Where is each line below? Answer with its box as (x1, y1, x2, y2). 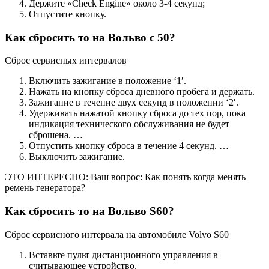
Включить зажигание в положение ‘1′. (29, 76, 186, 86)
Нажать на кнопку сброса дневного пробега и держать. (29, 86, 255, 97)
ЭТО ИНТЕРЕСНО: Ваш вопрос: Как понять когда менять (5, 172, 246, 183)
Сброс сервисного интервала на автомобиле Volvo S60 (5, 229, 229, 240)
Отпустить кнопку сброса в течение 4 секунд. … (29, 141, 229, 151)
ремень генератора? (5, 183, 85, 193)
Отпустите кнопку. (29, 8, 106, 19)
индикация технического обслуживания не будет (29, 119, 229, 130)
